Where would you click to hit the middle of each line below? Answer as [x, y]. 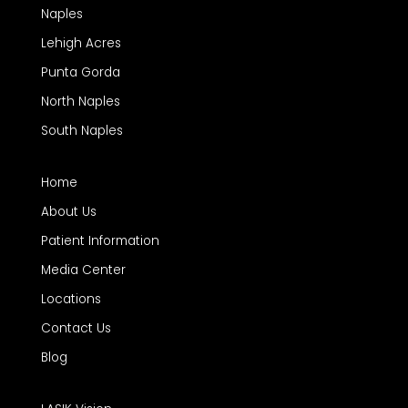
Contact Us [76, 329]
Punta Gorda [80, 73]
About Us [68, 212]
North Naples [80, 102]
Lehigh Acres [81, 44]
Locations [71, 300]
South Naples [82, 131]
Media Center [83, 270]
